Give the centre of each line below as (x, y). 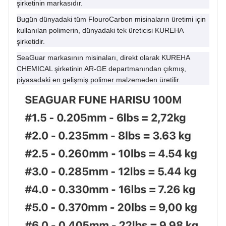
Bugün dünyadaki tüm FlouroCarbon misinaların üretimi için (111, 19)
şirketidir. (32, 41)
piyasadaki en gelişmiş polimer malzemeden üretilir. (99, 80)
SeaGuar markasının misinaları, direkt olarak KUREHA (103, 58)
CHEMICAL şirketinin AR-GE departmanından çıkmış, (101, 69)
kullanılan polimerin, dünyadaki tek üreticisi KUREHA (100, 30)
